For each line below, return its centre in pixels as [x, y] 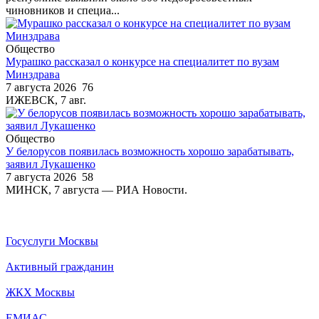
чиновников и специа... [63, 10]
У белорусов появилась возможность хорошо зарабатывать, [150, 151]
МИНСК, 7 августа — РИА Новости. [96, 189]
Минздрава [33, 74]
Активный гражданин [60, 266]
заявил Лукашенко [51, 164]
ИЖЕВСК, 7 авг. [46, 100]
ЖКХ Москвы [40, 292]
